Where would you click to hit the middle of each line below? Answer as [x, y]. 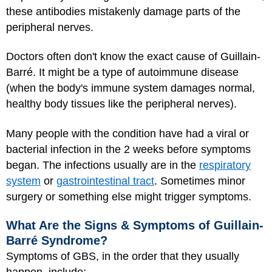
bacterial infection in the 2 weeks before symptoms [128, 149]
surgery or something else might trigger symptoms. [129, 196]
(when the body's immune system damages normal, [131, 88]
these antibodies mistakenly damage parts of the [123, 11]
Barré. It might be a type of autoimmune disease [122, 72]
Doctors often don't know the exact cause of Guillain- [133, 56]
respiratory [225, 165]
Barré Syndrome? [57, 240]
